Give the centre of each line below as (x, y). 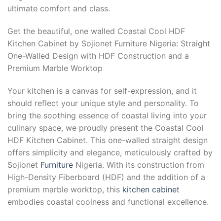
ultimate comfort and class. (59, 8)
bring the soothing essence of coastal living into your (107, 115)
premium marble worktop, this (65, 189)
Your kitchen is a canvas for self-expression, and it (102, 91)
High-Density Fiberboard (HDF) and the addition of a (106, 177)
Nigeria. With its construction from (139, 165)
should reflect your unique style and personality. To (103, 103)
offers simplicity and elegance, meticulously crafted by (110, 152)
